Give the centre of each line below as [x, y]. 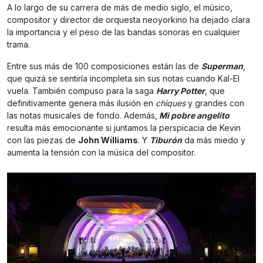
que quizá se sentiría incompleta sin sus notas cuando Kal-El [123, 78]
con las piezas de [43, 140]
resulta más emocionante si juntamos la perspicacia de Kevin [124, 128]
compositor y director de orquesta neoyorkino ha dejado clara [129, 20]
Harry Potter [181, 91]
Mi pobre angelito [194, 115]
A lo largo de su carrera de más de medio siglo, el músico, [120, 7]
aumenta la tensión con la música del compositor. [101, 152]
